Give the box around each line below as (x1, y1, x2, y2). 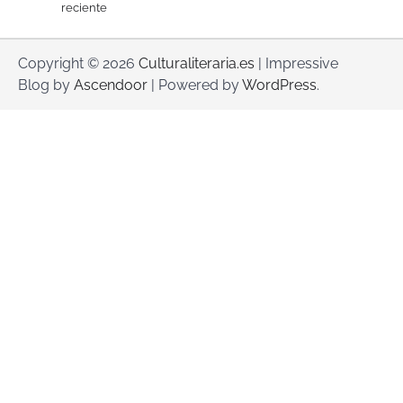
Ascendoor (74, 76, 148, 94)
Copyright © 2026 (18, 55, 139, 73)
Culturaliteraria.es (139, 55, 255, 73)
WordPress (242, 76, 317, 94)
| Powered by (148, 76, 242, 94)
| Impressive (255, 55, 338, 73)
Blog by (18, 76, 74, 94)
